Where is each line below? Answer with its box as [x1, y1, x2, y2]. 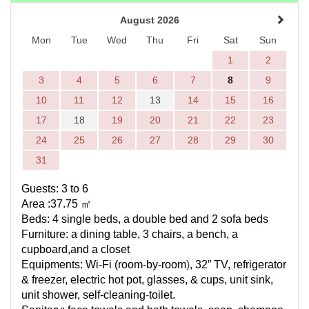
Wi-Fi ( [86, 259, 118, 271]
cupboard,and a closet [21, 243, 130, 256]
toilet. [149, 289, 175, 301]
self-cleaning [83, 289, 146, 301]
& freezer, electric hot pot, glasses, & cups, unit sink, [21, 274, 273, 286]
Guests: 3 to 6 [21, 183, 88, 195]
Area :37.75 [21, 198, 81, 210]
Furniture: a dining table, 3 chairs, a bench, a [21, 228, 238, 241]
